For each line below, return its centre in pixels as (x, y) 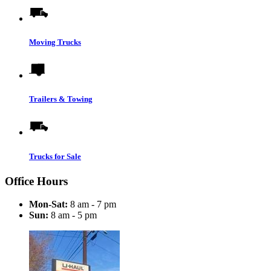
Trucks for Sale (55, 156)
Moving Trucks (55, 42)
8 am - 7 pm (92, 204)
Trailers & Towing (61, 99)
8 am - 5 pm (73, 215)
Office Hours (36, 181)
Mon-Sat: (48, 204)
